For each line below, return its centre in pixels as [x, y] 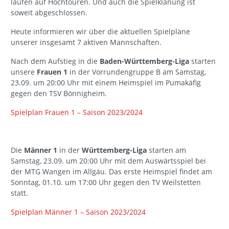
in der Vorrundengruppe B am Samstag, [137, 72]
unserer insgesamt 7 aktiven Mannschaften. [86, 42]
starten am [166, 150]
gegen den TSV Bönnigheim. [59, 94]
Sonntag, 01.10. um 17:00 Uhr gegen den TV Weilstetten [106, 182]
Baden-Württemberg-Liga [144, 61]
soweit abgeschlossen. [49, 13]
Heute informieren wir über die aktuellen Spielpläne [100, 32]
